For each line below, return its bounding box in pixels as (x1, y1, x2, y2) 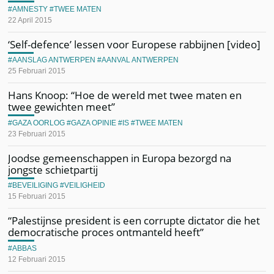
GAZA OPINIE (71, 118, 117, 127)
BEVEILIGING (12, 181, 59, 190)
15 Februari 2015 (8, 192, 66, 201)
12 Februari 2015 (8, 254, 66, 264)
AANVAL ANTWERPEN (102, 56, 179, 64)
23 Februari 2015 (8, 129, 66, 138)
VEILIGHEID (64, 181, 106, 190)
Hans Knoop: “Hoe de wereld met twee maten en (8, 88, 242, 102)
